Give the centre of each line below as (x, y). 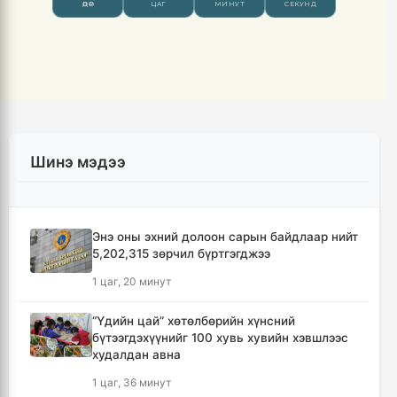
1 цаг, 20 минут (132, 281)
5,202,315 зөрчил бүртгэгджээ (181, 253)
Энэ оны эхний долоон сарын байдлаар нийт (225, 236)
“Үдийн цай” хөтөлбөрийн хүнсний (194, 320)
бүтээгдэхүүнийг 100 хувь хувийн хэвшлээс (220, 337)
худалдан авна (136, 354)
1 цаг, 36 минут (132, 382)
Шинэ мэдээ (78, 161)
